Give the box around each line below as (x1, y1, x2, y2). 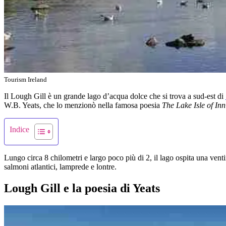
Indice (10, 125, 29, 134)
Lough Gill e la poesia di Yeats (4, 182, 160, 195)
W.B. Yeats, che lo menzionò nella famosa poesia (4, 101, 162, 110)
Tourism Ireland (4, 76, 47, 84)
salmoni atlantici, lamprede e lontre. (4, 162, 117, 172)
